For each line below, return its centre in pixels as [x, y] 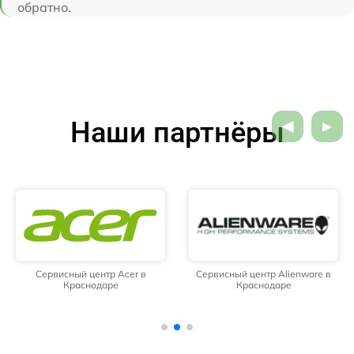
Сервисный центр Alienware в [264, 274]
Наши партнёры [177, 133]
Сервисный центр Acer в [90, 274]
